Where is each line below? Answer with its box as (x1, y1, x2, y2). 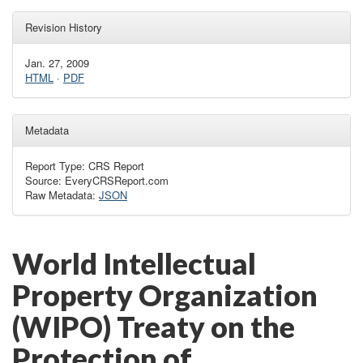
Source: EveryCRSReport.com (25, 173, 169, 188)
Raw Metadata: (25, 187, 99, 203)
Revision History (25, 19, 102, 35)
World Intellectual (12, 246, 256, 281)
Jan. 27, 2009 (25, 55, 89, 70)
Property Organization (12, 277, 318, 313)
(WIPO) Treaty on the (12, 309, 295, 344)
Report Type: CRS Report (25, 158, 144, 173)
